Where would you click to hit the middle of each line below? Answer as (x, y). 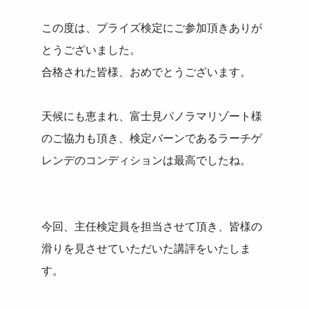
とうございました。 (91, 50)
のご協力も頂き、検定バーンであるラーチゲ (152, 139)
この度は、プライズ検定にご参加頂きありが (152, 28)
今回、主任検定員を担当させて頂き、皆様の (152, 227)
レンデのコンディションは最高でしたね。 (147, 161)
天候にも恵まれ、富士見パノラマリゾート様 (152, 117)
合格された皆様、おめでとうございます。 (147, 72)
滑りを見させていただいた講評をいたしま (147, 249)
